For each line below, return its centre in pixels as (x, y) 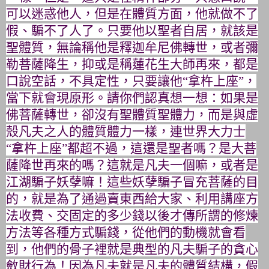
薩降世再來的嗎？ (56, 165)
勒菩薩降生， (44, 64)
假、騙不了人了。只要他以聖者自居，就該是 (132, 30)
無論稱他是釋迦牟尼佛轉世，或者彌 (157, 47)
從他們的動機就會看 (189, 232)
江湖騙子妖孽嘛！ (56, 182)
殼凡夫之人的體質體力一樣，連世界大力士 (126, 131)
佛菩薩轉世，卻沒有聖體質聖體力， (107, 114)
